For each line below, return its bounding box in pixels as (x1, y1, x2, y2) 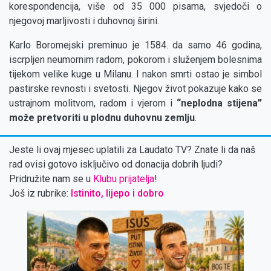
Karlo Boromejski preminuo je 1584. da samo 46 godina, (9, 39, 262, 51)
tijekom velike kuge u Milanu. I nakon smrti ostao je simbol (9, 68, 262, 80)
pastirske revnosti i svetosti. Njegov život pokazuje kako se (9, 83, 262, 95)
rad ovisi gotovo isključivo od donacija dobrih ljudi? (9, 158, 223, 171)
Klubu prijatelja (93, 173, 154, 185)
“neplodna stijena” (177, 97, 262, 109)
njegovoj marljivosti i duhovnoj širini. (9, 15, 159, 27)
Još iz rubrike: (9, 188, 71, 200)
